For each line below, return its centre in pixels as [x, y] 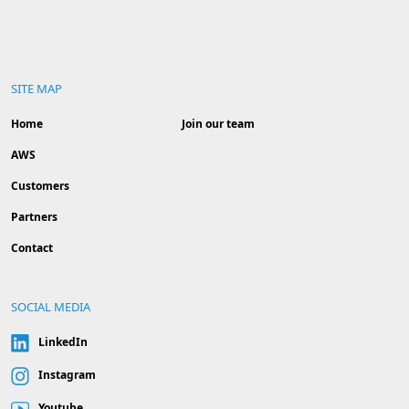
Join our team [218, 124]
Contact [32, 248]
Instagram [67, 375]
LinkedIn [63, 342]
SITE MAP [37, 89]
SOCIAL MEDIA [51, 307]
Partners [34, 217]
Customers [40, 186]
